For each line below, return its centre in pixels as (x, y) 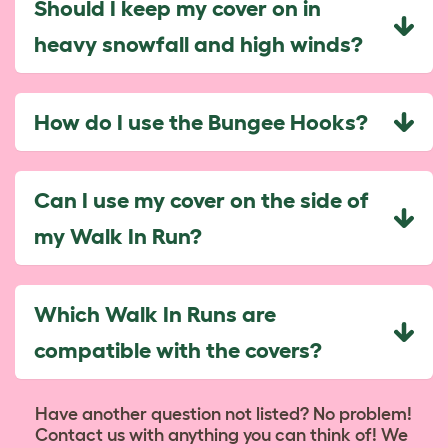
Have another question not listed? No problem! (223, 414)
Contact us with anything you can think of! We (221, 435)
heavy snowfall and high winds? (198, 43)
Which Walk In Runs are (155, 313)
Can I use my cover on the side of (201, 199)
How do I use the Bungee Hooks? (201, 121)
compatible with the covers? (178, 349)
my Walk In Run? (118, 235)
